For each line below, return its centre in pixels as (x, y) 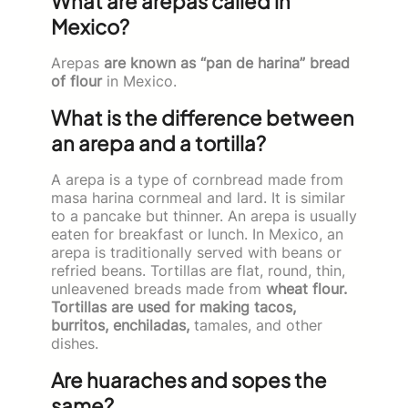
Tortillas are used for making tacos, (173, 306)
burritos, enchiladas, (120, 325)
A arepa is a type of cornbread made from (197, 179)
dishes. (75, 343)
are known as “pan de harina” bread (227, 62)
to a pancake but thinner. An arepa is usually (204, 215)
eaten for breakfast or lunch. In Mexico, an (197, 234)
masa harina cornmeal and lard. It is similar (198, 197)
